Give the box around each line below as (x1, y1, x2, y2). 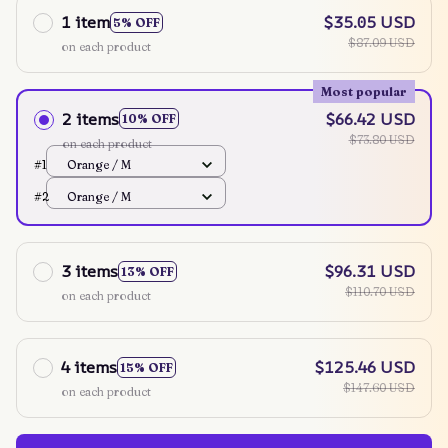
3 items (61, 260, 118, 283)
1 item (61, 11, 110, 34)
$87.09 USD (348, 35, 415, 51)
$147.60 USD (343, 380, 415, 396)
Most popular (320, 83, 407, 99)
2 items (61, 107, 119, 130)
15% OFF (120, 359, 173, 375)
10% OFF (121, 111, 176, 127)
